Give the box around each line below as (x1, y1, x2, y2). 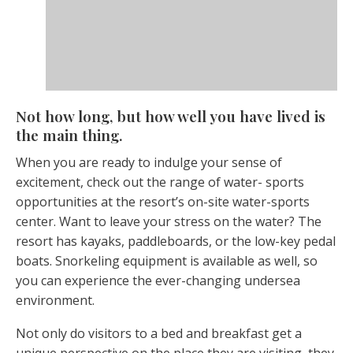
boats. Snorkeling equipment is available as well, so (16, 252, 318, 270)
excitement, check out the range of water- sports (16, 173, 304, 191)
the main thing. (16, 124, 123, 145)
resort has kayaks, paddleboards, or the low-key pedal (16, 232, 336, 251)
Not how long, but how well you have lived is (16, 105, 325, 126)
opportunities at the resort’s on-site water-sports (16, 193, 310, 211)
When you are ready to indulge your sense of (16, 154, 282, 172)
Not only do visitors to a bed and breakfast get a (16, 325, 302, 343)
